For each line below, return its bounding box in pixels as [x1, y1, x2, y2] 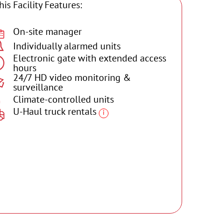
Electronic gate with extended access [13, 51, 166, 64]
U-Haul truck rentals [13, 105, 99, 118]
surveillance [13, 80, 63, 93]
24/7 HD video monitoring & [13, 71, 131, 84]
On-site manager [13, 25, 82, 38]
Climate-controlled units [13, 93, 114, 106]
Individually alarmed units [13, 39, 121, 52]
